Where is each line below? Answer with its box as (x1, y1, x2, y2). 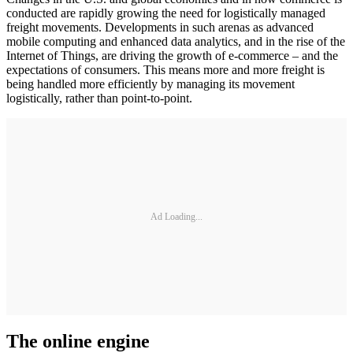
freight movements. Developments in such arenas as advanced (6, 20, 314, 35)
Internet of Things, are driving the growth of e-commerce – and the (6, 49, 338, 63)
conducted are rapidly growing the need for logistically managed (6, 6, 325, 20)
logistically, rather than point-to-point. (6, 91, 192, 106)
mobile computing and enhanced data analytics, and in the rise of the (6, 35, 345, 49)
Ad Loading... (150, 210, 203, 222)
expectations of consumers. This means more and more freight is (6, 63, 325, 77)
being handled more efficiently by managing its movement (6, 77, 295, 91)
